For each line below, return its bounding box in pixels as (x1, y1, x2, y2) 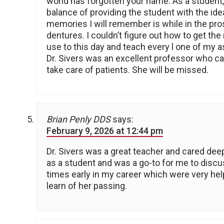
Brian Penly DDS (46, 114, 110, 125)
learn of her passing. (46, 180, 127, 191)
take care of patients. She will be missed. (46, 64, 208, 75)
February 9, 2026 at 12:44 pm (46, 125, 163, 136)
